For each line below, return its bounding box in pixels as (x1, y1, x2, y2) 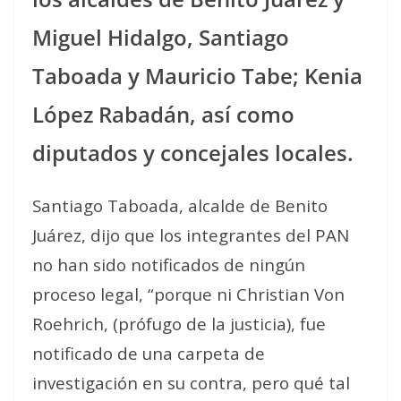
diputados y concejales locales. (32, 137, 354, 167)
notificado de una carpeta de (32, 341, 265, 364)
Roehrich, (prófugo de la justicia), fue (32, 311, 326, 335)
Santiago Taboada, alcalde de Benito (32, 193, 328, 217)
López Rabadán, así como (32, 98, 294, 129)
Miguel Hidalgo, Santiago (32, 21, 289, 52)
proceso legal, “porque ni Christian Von (32, 282, 345, 305)
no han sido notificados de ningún (32, 252, 305, 276)
